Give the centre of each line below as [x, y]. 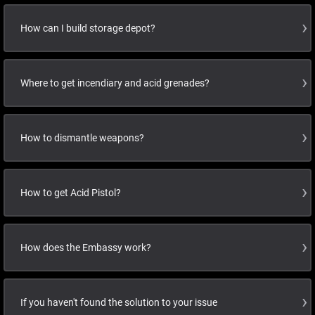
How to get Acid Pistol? [71, 193]
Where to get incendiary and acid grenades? [115, 83]
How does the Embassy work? [86, 247]
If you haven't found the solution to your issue [119, 302]
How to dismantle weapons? [82, 138]
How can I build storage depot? [88, 28]
